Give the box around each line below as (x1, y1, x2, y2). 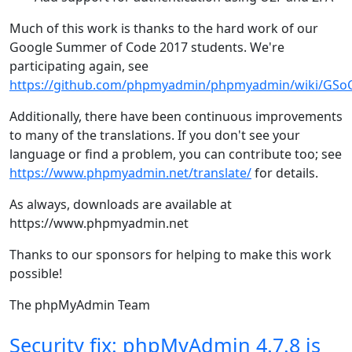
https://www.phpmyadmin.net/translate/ (9, 164, 251, 181)
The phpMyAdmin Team (9, 296, 150, 313)
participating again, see (9, 57, 148, 75)
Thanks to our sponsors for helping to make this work (9, 246, 332, 263)
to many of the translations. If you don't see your (9, 126, 300, 144)
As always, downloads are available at (9, 196, 232, 213)
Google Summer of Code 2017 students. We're (9, 38, 284, 56)
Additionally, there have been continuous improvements (9, 108, 343, 125)
